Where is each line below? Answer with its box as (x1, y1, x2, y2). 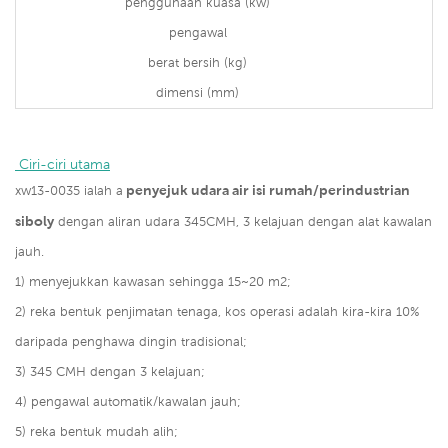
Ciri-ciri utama (19, 155, 110, 172)
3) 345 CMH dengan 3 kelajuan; (15, 363, 205, 379)
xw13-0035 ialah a (15, 182, 123, 198)
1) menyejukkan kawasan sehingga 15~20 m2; (15, 273, 291, 289)
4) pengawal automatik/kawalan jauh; (15, 393, 241, 409)
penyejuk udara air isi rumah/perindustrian (123, 181, 410, 198)
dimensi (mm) (156, 84, 239, 100)
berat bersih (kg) (148, 54, 247, 70)
